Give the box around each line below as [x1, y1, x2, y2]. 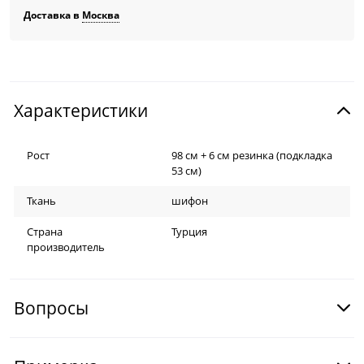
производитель [27, 240, 106, 255]
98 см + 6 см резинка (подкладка [171, 147, 332, 162]
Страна [27, 224, 63, 240]
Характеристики [14, 99, 148, 123]
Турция [171, 224, 207, 240]
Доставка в [24, 8, 83, 23]
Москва [82, 8, 120, 23]
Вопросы [14, 297, 89, 320]
